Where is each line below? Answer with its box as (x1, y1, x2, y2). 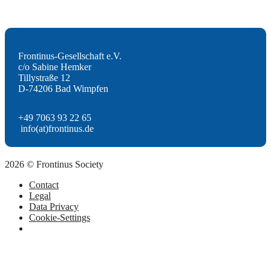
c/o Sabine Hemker (18, 61, 91, 72)
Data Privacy (29, 201, 79, 212)
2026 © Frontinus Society (5, 159, 103, 170)
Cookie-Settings (29, 212, 90, 223)
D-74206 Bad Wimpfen (18, 83, 108, 94)
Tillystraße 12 (18, 72, 70, 83)
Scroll (4, 249, 27, 260)
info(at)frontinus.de (18, 123, 94, 134)
